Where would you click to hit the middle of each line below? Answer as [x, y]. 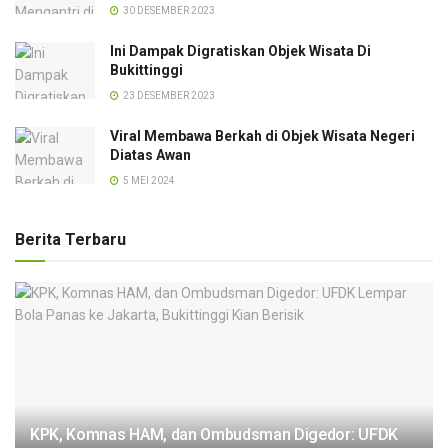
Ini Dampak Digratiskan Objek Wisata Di [240, 50]
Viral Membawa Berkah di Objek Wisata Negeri [262, 135]
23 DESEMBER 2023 [168, 95]
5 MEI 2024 [148, 180]
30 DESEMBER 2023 [168, 10]
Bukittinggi [146, 69]
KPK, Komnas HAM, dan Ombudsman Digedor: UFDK [214, 434]
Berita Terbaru [70, 239]
